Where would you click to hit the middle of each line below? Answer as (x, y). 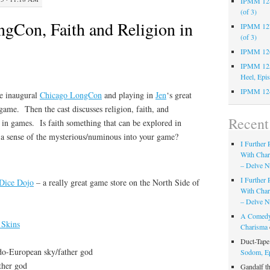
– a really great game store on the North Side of (116, 182)
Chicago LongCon (71, 95)
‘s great (179, 95)
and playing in (128, 95)
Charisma (254, 226)
